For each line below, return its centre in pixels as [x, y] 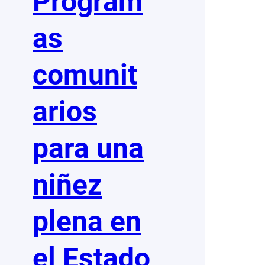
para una [88, 148]
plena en [87, 222]
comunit [85, 75]
